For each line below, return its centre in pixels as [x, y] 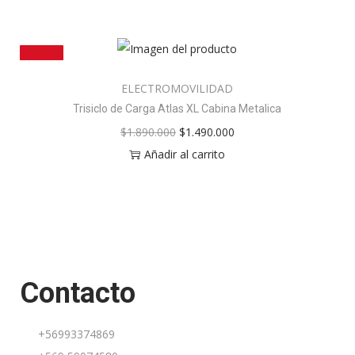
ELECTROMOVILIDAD [177, 89]
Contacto [78, 294]
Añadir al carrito [185, 155]
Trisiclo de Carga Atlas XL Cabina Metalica [177, 109]
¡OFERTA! [42, 67]
